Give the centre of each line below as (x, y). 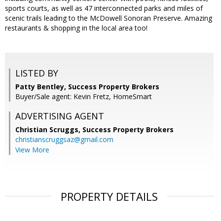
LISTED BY (37, 73)
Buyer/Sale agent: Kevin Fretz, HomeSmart (84, 97)
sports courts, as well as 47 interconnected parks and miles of (104, 8)
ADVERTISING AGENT (60, 116)
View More (32, 150)
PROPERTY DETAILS (109, 197)
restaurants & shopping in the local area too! (76, 28)
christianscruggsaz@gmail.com (64, 140)
